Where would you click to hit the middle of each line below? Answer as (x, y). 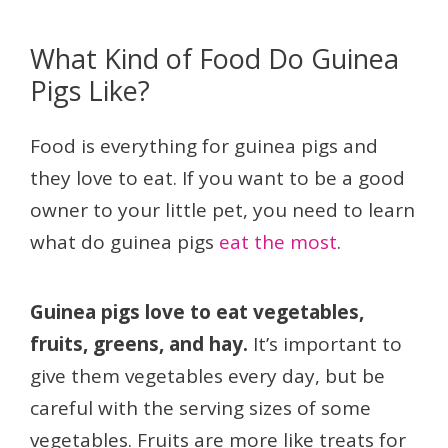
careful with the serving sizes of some (200, 408)
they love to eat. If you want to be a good (217, 178)
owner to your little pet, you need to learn (222, 210)
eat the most (278, 242)
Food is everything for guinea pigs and (204, 146)
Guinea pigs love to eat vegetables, (197, 312)
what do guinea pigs (124, 242)
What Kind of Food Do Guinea (214, 59)
